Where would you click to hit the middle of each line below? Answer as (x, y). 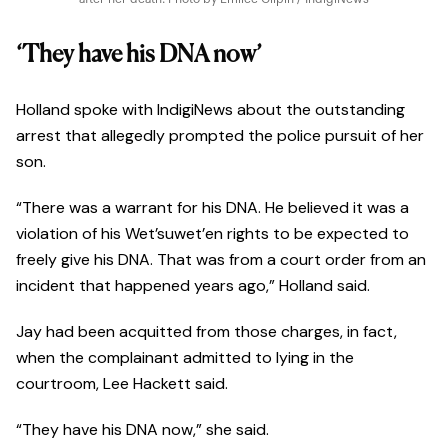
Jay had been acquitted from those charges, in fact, (206, 332)
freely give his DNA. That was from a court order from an (221, 260)
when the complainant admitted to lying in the (185, 358)
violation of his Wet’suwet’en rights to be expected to (212, 234)
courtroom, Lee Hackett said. (124, 384)
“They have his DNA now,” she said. (142, 430)
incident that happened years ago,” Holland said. (195, 286)
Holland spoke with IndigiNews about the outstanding (210, 110)
